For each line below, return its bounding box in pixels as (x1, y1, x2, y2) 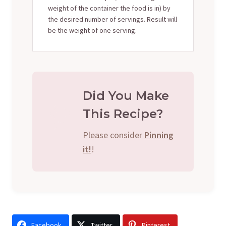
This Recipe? (83, 106, 163, 121)
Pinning (144, 129, 174, 141)
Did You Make (83, 88, 169, 103)
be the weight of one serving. (48, 25, 137, 35)
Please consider (83, 129, 144, 141)
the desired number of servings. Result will (48, 14, 177, 24)
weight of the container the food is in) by (48, 3, 171, 13)
